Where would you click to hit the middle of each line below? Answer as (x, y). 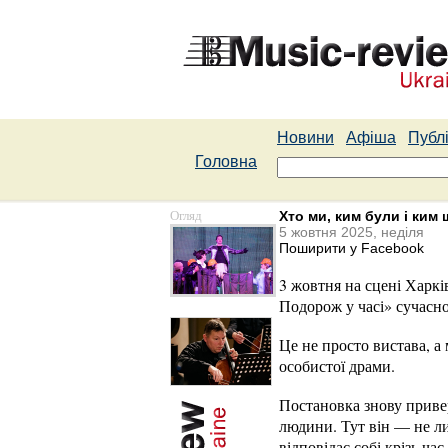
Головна (226, 161)
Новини (305, 137)
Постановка (321, 404)
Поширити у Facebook (351, 248)
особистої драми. (337, 365)
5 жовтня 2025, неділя (351, 232)
